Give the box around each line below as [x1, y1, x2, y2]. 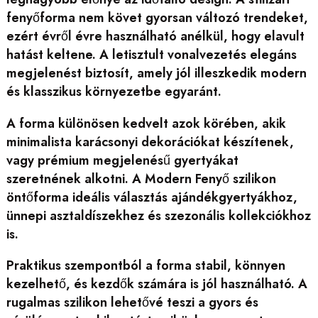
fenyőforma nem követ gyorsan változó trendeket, [6, 9, 308, 28]
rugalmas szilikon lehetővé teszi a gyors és [6, 293, 258, 312]
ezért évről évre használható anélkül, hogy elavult [6, 27, 305, 46]
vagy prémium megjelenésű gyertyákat [6, 150, 238, 170]
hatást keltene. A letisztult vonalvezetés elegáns [6, 45, 297, 65]
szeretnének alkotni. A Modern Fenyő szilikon [6, 169, 276, 188]
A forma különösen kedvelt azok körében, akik [6, 114, 286, 133]
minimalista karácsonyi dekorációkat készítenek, [6, 132, 294, 151]
